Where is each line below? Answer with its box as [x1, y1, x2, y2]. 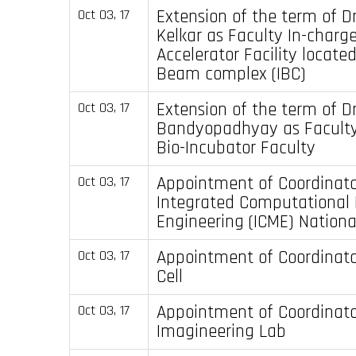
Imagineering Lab [156, 319, 286, 343]
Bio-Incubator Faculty [156, 135, 315, 160]
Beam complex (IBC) [156, 61, 306, 86]
